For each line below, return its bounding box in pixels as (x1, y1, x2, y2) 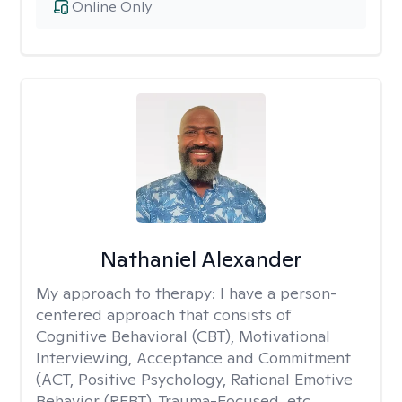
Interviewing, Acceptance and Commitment (36, 347, 351, 368)
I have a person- (220, 283, 337, 303)
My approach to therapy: (36, 283, 220, 303)
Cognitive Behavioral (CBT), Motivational (36, 326, 330, 346)
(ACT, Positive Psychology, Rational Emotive (36, 369, 353, 389)
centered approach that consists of (36, 304, 291, 325)
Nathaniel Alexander (100, 245, 301, 273)
